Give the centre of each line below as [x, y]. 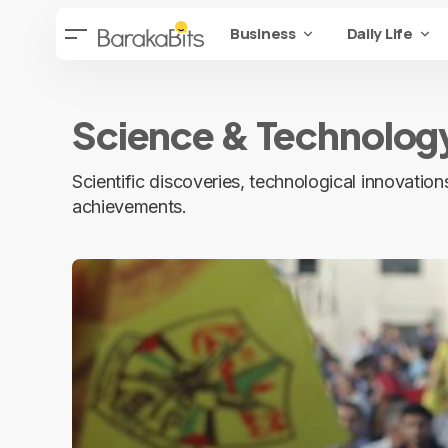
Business [263, 33]
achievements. [129, 206]
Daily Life [379, 33]
